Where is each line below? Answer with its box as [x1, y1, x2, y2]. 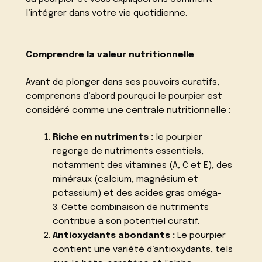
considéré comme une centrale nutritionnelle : [26, 105, 231, 115]
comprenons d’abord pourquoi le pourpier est [26, 91, 223, 101]
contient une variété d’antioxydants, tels [52, 245, 233, 255]
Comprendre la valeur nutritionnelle [26, 50, 195, 60]
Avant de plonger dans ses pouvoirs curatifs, [26, 77, 220, 87]
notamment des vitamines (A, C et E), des [52, 161, 232, 171]
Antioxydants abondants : [52, 231, 175, 241]
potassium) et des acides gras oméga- [52, 189, 222, 199]
